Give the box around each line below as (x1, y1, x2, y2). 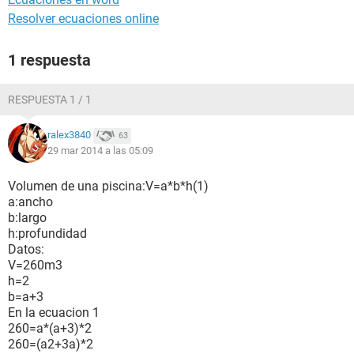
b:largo (8, 210, 47, 225)
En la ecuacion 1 (8, 305, 100, 320)
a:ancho (8, 194, 53, 209)
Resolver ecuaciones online (8, 11, 159, 26)
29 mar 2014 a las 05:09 (47, 145, 153, 156)
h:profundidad (8, 226, 87, 241)
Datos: (8, 242, 44, 257)
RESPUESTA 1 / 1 (8, 93, 92, 106)
